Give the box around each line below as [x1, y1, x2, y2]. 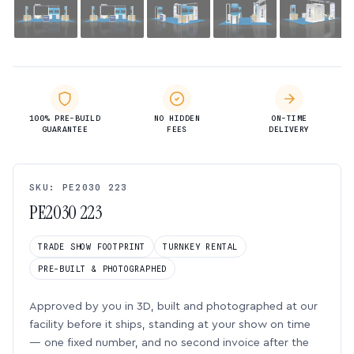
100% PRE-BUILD [28, 114, 101, 122]
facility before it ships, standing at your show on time [29, 318, 311, 330]
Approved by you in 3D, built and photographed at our [29, 300, 318, 312]
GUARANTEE [41, 125, 88, 134]
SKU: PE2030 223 [29, 182, 128, 193]
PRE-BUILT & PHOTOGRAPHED [38, 264, 168, 273]
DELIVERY [269, 125, 310, 134]
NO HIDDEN [153, 114, 201, 122]
